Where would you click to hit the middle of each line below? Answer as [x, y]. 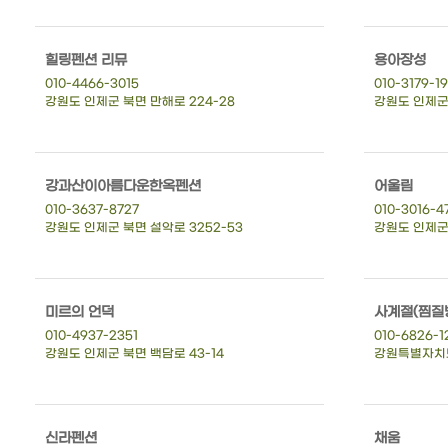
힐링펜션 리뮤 [86, 60]
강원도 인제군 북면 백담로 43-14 [134, 353]
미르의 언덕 [79, 312]
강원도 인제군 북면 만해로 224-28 [140, 101]
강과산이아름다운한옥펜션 [123, 186]
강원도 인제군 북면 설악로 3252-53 [144, 227]
